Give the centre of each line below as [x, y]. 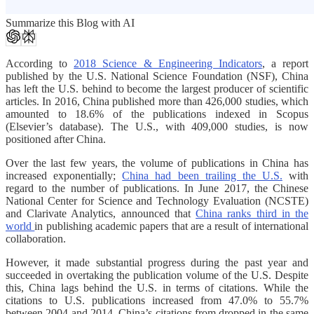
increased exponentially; [64, 175]
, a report [285, 63]
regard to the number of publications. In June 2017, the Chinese [157, 188]
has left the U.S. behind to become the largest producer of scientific [157, 88]
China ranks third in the [252, 213]
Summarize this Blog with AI [70, 22]
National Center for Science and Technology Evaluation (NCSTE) [157, 200]
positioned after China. [56, 139]
